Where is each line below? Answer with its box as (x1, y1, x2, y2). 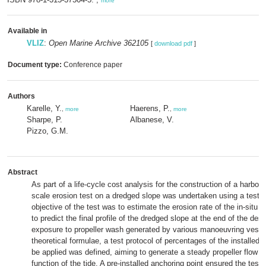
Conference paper (62, 61, 122, 69)
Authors (8, 92, 35, 100)
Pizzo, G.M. (27, 126, 68, 135)
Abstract (8, 168, 37, 176)
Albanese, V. (130, 115, 174, 124)
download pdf (154, 40, 192, 47)
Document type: (8, 61, 62, 69)
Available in (8, 27, 47, 35)
